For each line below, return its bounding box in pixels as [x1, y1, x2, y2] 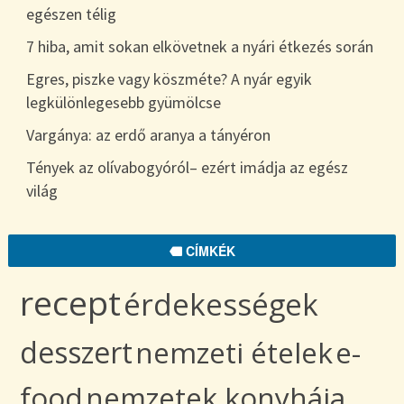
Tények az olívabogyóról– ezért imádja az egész [26, 156, 349, 178]
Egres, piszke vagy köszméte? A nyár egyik [26, 68, 313, 89]
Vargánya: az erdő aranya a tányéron [26, 124, 271, 145]
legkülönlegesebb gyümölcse [26, 91, 222, 113]
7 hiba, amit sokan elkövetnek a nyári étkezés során [26, 35, 374, 57]
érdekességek [123, 283, 318, 325]
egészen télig [26, 3, 117, 24]
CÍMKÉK [181, 241, 235, 260]
